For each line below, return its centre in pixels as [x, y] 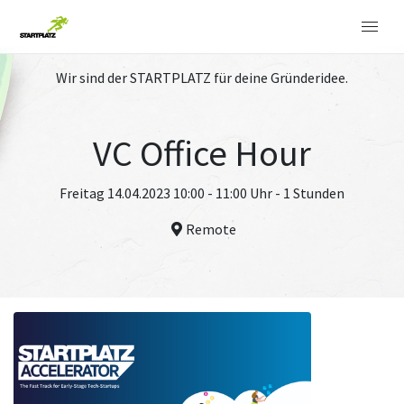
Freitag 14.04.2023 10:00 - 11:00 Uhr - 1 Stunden [202, 193]
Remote [211, 229]
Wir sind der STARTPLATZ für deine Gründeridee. [202, 78]
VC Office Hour [202, 153]
